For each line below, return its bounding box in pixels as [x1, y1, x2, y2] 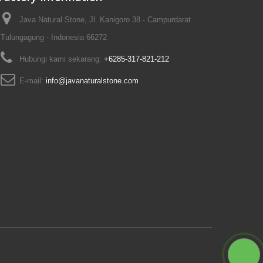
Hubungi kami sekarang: [19, 54, 104, 63]
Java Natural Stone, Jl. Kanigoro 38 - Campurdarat [19, 15, 191, 24]
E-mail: [19, 76, 46, 85]
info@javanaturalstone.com [45, 76, 139, 85]
